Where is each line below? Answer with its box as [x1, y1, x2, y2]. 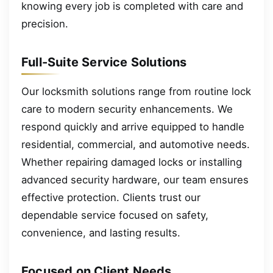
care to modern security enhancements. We [21, 102, 233, 115]
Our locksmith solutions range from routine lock [21, 85, 251, 97]
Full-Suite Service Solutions [21, 54, 187, 69]
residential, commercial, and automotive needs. [21, 138, 250, 151]
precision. [21, 17, 68, 30]
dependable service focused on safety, [21, 208, 208, 221]
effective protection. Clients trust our [21, 191, 200, 204]
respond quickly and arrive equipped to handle [21, 120, 244, 133]
